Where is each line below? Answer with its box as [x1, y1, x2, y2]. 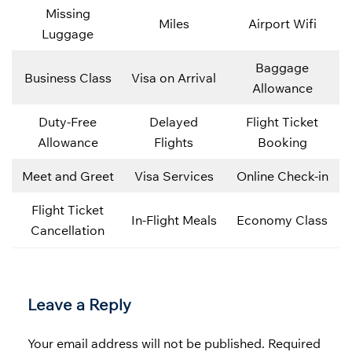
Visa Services [134, 168, 214, 185]
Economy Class [236, 212, 328, 229]
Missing [45, 5, 90, 22]
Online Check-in [236, 168, 328, 185]
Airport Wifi [247, 16, 317, 32]
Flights [154, 134, 193, 151]
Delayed [149, 114, 198, 130]
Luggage [42, 26, 93, 42]
